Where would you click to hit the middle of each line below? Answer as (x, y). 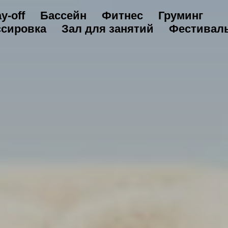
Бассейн (63, 16)
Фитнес (122, 16)
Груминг (180, 16)
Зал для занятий (108, 29)
